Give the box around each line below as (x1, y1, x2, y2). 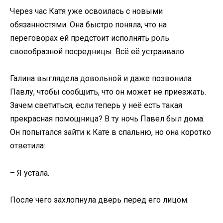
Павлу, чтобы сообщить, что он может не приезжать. (10, 87, 206, 97)
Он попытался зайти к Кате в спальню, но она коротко (10, 127, 211, 137)
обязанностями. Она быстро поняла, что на (10, 20, 167, 30)
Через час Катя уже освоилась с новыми (10, 6, 163, 16)
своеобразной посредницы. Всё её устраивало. (10, 47, 186, 57)
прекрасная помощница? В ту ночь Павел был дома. (10, 114, 205, 124)
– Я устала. (10, 168, 49, 178)
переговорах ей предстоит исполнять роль (10, 33, 169, 43)
